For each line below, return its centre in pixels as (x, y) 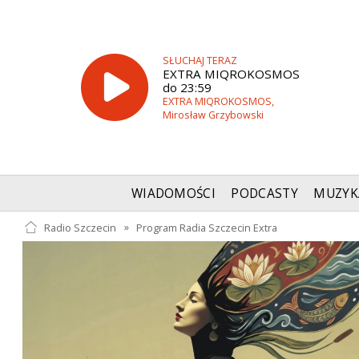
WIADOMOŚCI (173, 194)
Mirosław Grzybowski (213, 115)
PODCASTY (264, 194)
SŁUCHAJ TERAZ (200, 60)
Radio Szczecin (80, 228)
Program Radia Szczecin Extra (207, 228)
